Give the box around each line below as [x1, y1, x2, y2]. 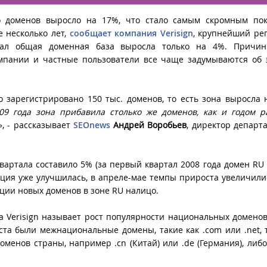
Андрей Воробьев [113, 119, 187, 131]
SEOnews [73, 119, 110, 131]
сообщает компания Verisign [69, 27, 193, 39]
